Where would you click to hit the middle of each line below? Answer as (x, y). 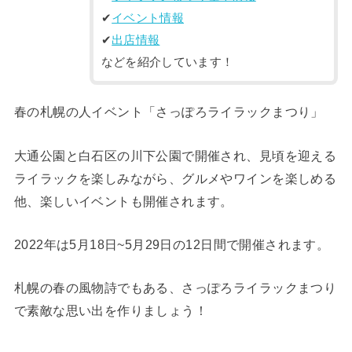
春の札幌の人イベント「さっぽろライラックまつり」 (169, 112)
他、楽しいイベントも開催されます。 (123, 201)
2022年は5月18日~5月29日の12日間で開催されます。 (172, 245)
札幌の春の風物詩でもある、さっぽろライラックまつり (175, 288)
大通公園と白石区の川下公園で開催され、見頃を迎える (175, 155)
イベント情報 (148, 18)
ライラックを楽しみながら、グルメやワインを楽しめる (175, 178)
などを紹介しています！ (167, 62)
